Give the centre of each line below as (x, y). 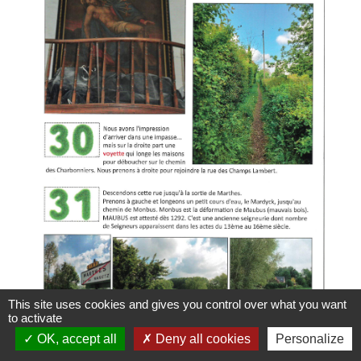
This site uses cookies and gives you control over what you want (177, 304)
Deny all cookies (201, 339)
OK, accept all (75, 339)
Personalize (309, 339)
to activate (35, 318)
